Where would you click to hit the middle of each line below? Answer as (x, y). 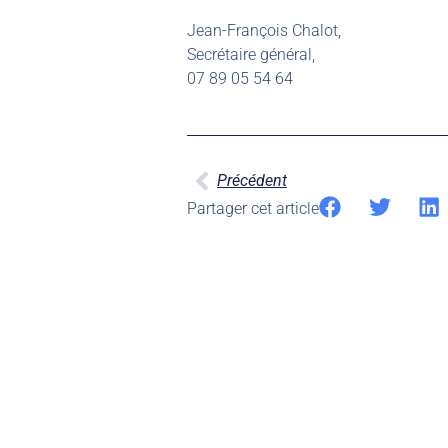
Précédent (252, 180)
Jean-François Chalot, (264, 31)
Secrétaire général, (251, 55)
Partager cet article (253, 208)
